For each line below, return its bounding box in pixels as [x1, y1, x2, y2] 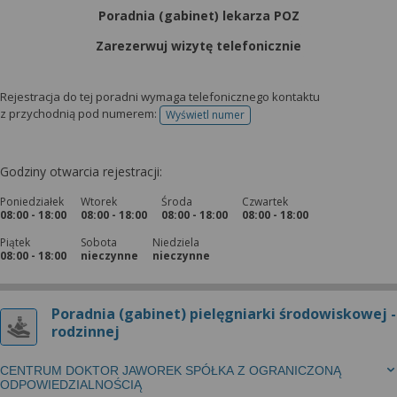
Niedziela [152, 235, 199, 250]
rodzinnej [51, 322, 120, 341]
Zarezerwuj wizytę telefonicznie [96, 37, 301, 54]
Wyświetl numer [166, 107, 245, 122]
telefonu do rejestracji [204, 113, 315, 128]
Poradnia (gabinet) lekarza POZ [97, 7, 300, 24]
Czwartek [242, 194, 288, 209]
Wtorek [81, 194, 117, 209]
